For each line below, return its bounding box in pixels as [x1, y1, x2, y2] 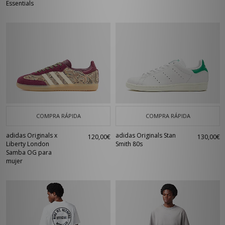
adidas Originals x [6, 131, 57, 140]
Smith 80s [116, 140, 143, 148]
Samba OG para [6, 148, 52, 157]
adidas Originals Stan [116, 131, 176, 140]
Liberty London [6, 140, 49, 148]
